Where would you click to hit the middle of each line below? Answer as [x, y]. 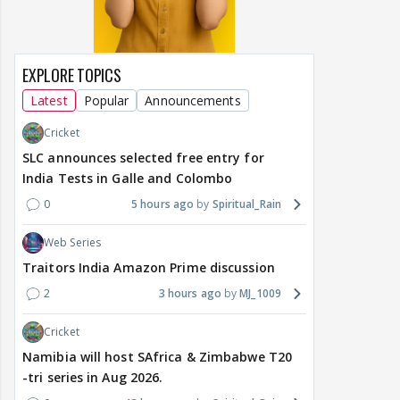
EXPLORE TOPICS [72, 75]
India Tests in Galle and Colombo [128, 179]
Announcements [193, 101]
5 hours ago [163, 204]
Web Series [72, 243]
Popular [106, 101]
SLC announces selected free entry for [143, 158]
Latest [49, 101]
